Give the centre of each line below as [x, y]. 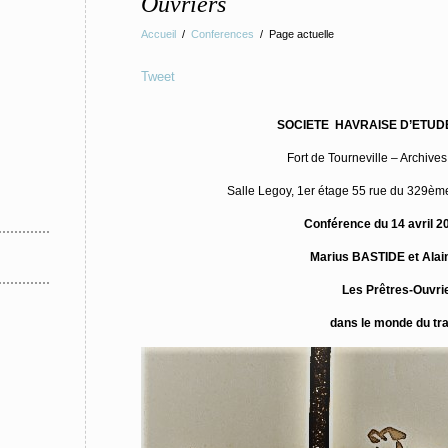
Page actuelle [301, 34]
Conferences [222, 34]
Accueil [158, 34]
